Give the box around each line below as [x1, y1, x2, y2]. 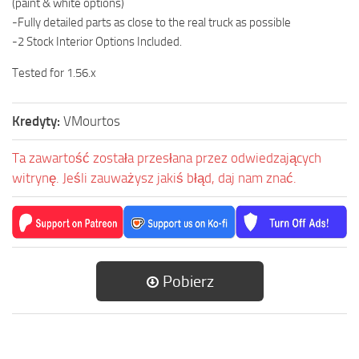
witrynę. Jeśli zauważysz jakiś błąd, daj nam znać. [12, 170, 296, 187]
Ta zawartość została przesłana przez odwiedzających [12, 150, 321, 167]
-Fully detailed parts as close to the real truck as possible [12, 15, 291, 30]
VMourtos [63, 113, 120, 130]
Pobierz [159, 272, 214, 292]
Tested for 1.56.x [12, 66, 96, 81]
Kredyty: [12, 113, 63, 130]
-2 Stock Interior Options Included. [12, 34, 182, 50]
